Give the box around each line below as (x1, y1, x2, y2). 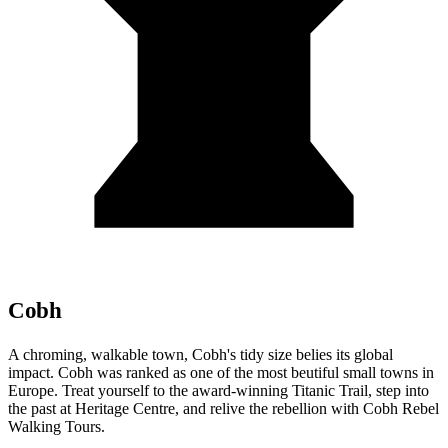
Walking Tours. (8, 418, 105, 436)
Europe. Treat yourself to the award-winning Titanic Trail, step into (8, 382, 429, 400)
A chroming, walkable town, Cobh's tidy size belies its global (8, 346, 393, 364)
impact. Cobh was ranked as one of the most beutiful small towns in (8, 364, 434, 382)
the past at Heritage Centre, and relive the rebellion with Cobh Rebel (8, 400, 439, 418)
